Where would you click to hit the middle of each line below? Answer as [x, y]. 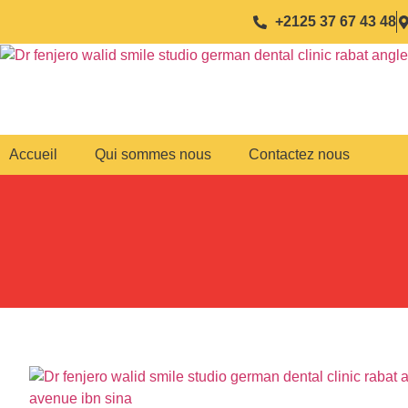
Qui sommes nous [153, 154]
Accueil [33, 154]
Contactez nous [299, 154]
